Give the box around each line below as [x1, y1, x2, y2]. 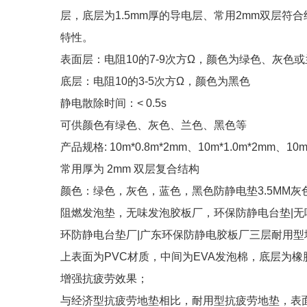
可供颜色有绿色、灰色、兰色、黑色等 [60, 119, 247, 131]
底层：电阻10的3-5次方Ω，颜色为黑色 [60, 75, 253, 87]
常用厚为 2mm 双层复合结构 [60, 163, 199, 175]
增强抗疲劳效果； [60, 273, 148, 284]
